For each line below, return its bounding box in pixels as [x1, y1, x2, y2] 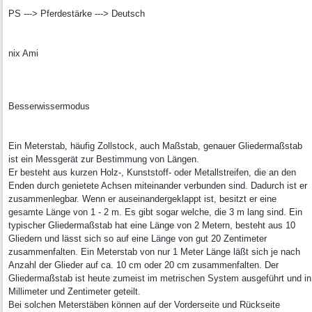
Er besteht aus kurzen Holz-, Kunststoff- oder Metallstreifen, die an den [8, 167, 296, 178]
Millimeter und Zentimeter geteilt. [8, 286, 141, 297]
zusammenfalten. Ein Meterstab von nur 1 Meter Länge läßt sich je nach [8, 247, 300, 257]
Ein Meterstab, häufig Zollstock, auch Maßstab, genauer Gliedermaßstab [8, 141, 302, 151]
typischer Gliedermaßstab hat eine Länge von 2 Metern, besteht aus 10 [8, 220, 295, 231]
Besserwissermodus [8, 101, 90, 111]
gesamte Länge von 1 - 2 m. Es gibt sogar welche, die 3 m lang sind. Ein [8, 207, 302, 217]
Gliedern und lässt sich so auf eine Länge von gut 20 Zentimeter [8, 233, 267, 244]
